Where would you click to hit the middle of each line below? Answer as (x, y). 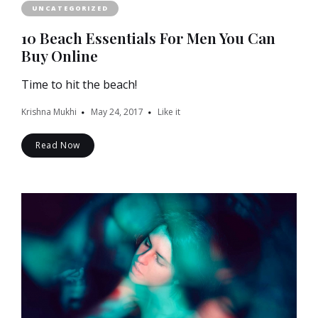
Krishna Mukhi (49, 112)
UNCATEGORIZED (70, 9)
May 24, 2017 (117, 112)
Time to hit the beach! (85, 85)
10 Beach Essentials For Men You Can (148, 38)
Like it (169, 112)
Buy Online (60, 56)
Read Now (58, 146)
